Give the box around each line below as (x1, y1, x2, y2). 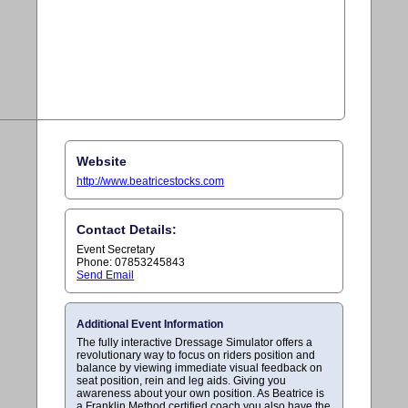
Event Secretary (76, 242, 156, 256)
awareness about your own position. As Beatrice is (76, 386, 325, 400)
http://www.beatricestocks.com (76, 174, 225, 188)
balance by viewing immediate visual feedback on (76, 361, 323, 374)
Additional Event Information (76, 317, 224, 331)
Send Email (76, 268, 135, 281)
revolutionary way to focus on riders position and (76, 348, 316, 362)
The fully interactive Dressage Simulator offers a (76, 335, 313, 349)
